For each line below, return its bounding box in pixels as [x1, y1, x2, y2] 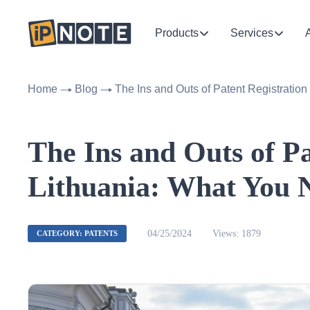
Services [230, 27, 273, 39]
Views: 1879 [212, 228, 261, 239]
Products [155, 27, 199, 39]
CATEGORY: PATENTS [37, 229, 118, 237]
